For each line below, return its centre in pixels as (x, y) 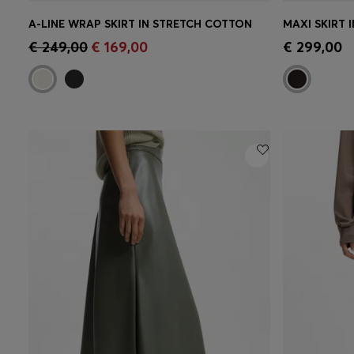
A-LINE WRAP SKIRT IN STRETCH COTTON (140, 23)
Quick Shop (87, 38)
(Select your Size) (163, 38)
